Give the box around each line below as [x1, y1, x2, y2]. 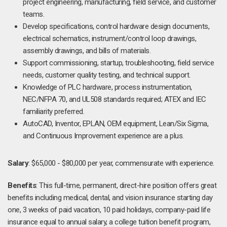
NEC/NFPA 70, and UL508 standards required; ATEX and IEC [23, 95, 206, 104]
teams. [23, 10, 44, 19]
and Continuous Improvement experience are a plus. [23, 131, 184, 140]
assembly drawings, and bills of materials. [23, 46, 150, 55]
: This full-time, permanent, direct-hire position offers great [36, 181, 216, 190]
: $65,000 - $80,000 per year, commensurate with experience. [28, 159, 214, 168]
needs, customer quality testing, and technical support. [23, 70, 191, 80]
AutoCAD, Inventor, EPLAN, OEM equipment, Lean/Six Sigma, [23, 119, 208, 128]
